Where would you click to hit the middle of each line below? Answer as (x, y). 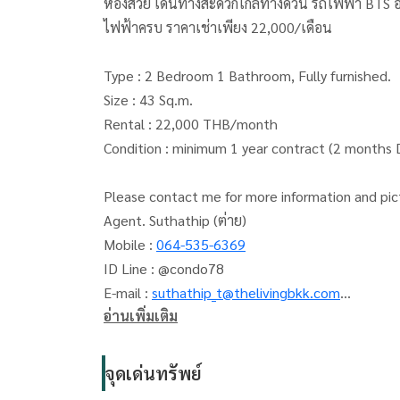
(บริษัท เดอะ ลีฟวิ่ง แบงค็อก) (186, 341)
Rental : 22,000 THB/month (217, 124)
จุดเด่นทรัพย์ (154, 373)
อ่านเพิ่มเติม (141, 316)
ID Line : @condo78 (164, 268)
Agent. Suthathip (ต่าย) (177, 220)
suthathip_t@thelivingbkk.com (246, 292)
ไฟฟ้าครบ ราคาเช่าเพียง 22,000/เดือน (218, 27)
